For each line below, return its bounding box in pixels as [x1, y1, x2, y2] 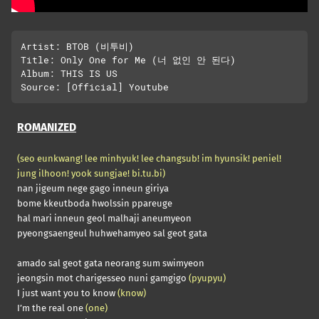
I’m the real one [17, 303, 85, 314]
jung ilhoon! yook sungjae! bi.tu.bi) [17, 168, 165, 179]
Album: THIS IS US [20, 67, 117, 80]
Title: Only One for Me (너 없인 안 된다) [20, 53, 236, 67]
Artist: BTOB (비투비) [20, 40, 134, 53]
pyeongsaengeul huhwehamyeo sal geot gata [17, 228, 207, 239]
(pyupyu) [189, 273, 226, 284]
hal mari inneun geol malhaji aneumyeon [17, 213, 192, 224]
